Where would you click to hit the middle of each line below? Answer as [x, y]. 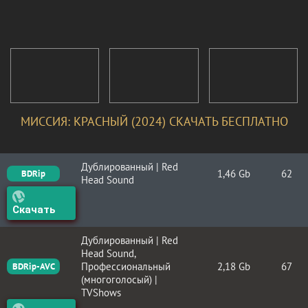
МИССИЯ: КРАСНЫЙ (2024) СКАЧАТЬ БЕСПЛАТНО [154, 121]
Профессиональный [126, 266]
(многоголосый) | [120, 279]
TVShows [101, 292]
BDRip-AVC [33, 266]
